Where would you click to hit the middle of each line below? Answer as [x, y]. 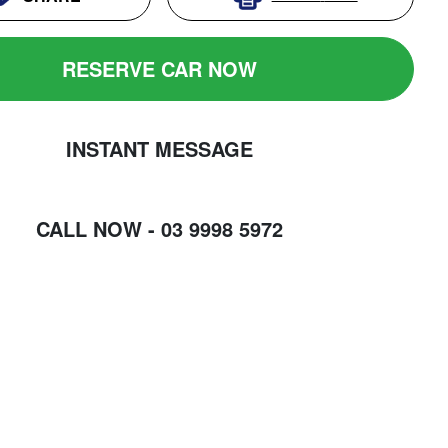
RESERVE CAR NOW [159, 69]
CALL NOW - [95, 229]
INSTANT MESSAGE [159, 149]
